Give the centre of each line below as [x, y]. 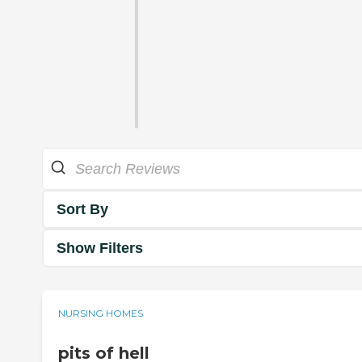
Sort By [82, 209]
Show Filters [100, 248]
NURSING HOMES [101, 314]
